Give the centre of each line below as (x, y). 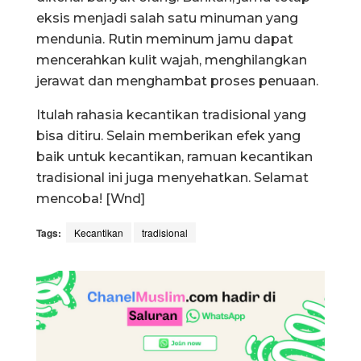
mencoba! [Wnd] (91, 198)
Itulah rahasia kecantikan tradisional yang (171, 114)
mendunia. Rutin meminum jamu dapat (165, 39)
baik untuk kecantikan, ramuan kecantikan (174, 156)
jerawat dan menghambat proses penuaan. (177, 81)
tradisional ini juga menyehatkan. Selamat (172, 177)
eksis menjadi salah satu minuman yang (167, 18)
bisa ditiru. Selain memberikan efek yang (168, 135)
